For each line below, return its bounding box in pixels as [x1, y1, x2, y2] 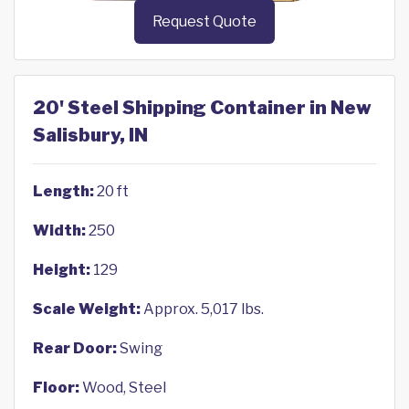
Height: [33, 261, 90, 279]
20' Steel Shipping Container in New [33, 97, 372, 120]
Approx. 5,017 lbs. [141, 300, 264, 319]
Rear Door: [33, 340, 117, 358]
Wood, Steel [79, 379, 166, 397]
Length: [33, 183, 94, 201]
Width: [33, 222, 86, 240]
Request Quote [152, 13, 257, 31]
